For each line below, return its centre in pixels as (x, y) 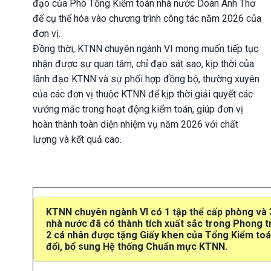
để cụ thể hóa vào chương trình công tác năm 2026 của (147, 19)
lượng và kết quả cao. (77, 140)
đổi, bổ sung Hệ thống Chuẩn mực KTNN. (137, 247)
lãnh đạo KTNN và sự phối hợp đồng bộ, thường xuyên (146, 79)
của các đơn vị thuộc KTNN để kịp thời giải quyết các (143, 94)
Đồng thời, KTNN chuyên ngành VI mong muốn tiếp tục (145, 49)
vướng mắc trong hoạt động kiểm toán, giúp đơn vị (138, 109)
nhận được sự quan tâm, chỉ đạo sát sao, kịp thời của (143, 64)
